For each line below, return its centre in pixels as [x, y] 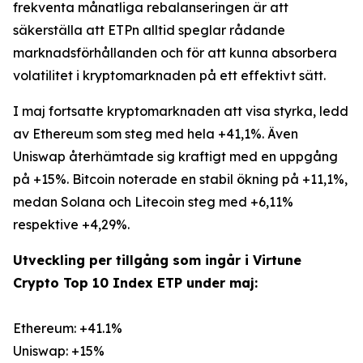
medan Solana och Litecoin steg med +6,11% [153, 202]
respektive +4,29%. [71, 224]
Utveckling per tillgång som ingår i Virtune [157, 260]
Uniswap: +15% [59, 351]
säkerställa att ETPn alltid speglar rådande [149, 30]
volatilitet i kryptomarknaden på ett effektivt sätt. [169, 75]
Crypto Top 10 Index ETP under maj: [135, 283]
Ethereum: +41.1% [68, 328]
